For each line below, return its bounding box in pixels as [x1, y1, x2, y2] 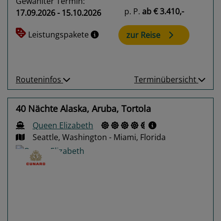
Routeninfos [16, 74, 63, 85]
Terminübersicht [134, 74, 198, 85]
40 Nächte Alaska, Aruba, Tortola [16, 103, 151, 115]
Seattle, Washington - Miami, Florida [33, 132, 166, 143]
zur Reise [126, 30, 160, 41]
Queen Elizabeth [33, 120, 93, 131]
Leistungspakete [28, 29, 91, 40]
